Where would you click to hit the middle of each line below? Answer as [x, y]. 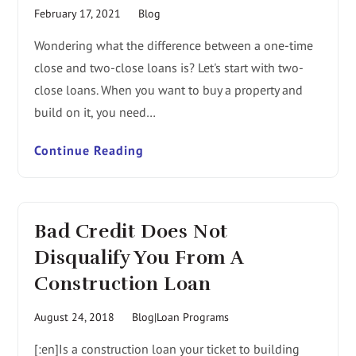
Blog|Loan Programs [181, 317]
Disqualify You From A [139, 258]
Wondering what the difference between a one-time [174, 46]
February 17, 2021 [78, 14]
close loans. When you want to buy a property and [169, 90]
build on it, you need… [95, 112]
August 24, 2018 [75, 317]
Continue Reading [89, 151]
